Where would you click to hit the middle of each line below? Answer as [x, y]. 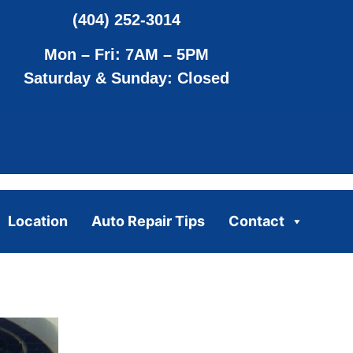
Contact [256, 221]
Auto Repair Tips [148, 221]
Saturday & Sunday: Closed [127, 78]
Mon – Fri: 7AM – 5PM [127, 55]
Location [37, 221]
